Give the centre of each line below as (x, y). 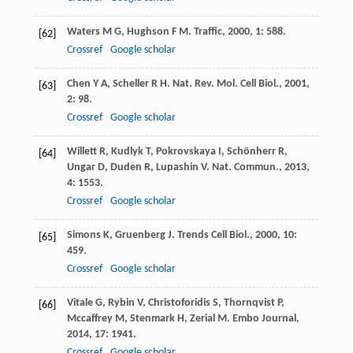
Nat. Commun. (245, 168)
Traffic (208, 32)
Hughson (148, 32)
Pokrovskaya (186, 152)
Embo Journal (264, 319)
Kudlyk (127, 152)
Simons (84, 236)
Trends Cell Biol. (213, 236)
